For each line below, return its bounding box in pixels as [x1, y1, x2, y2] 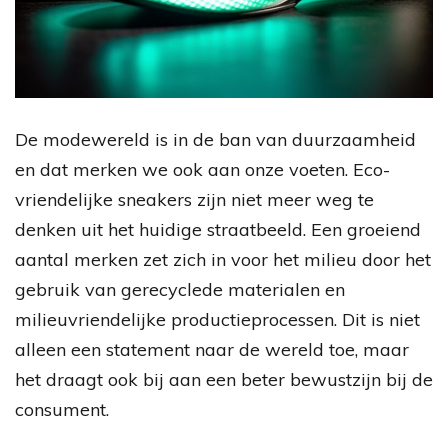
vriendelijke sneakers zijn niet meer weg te [15, 188, 374, 212]
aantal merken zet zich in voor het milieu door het [15, 248, 431, 272]
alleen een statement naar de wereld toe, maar [15, 338, 409, 362]
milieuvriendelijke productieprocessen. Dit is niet [15, 308, 420, 332]
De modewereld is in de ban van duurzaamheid [15, 128, 416, 152]
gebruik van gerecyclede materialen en [15, 278, 345, 302]
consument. [15, 398, 109, 422]
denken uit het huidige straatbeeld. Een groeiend [15, 218, 421, 242]
